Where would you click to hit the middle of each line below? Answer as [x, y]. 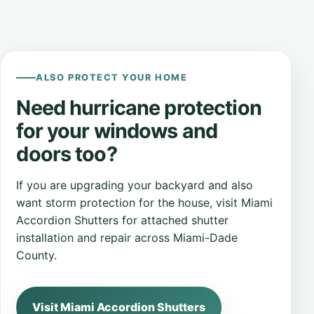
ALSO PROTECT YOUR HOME [112, 77]
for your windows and [117, 130]
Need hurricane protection [139, 107]
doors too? [67, 153]
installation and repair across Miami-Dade [127, 237]
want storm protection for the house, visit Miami [145, 202]
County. [37, 255]
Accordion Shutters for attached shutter [123, 220]
